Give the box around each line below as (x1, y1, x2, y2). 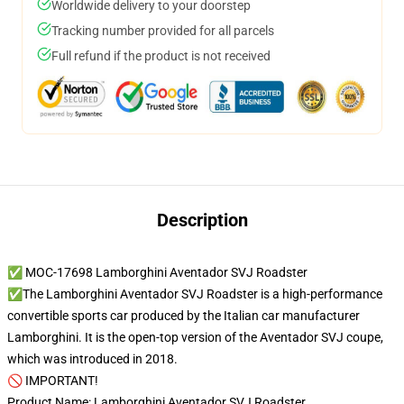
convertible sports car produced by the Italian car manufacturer (7, 308, 360, 323)
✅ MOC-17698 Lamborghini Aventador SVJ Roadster (7, 265, 308, 280)
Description (156, 209, 248, 231)
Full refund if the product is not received (51, 49, 271, 63)
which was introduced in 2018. (7, 352, 178, 366)
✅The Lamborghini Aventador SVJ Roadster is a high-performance (7, 287, 382, 301)
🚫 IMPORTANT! (7, 373, 98, 388)
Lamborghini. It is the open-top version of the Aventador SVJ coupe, (7, 330, 383, 344)
